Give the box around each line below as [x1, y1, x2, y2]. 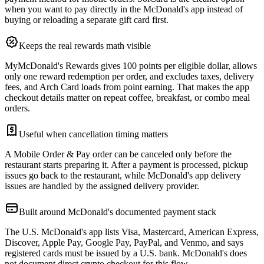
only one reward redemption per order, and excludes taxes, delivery [5, 71, 254, 82]
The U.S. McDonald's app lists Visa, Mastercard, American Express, [5, 227, 259, 237]
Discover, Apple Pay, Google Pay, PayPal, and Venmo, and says [5, 237, 243, 248]
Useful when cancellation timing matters [19, 129, 168, 140]
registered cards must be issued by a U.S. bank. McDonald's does [5, 248, 247, 259]
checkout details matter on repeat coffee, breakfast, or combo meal [5, 93, 250, 103]
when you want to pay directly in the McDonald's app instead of [5, 4, 243, 15]
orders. [5, 103, 30, 114]
